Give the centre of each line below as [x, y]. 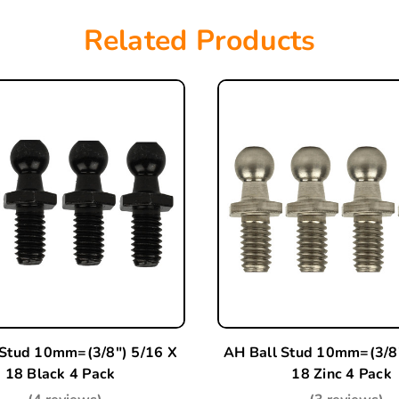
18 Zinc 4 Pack [342, 374]
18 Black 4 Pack [60, 374]
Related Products [199, 41]
